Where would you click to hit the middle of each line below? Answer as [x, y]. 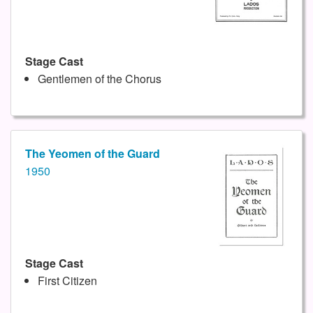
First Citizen [67, 281]
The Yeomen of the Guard [93, 154]
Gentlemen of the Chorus [99, 79]
